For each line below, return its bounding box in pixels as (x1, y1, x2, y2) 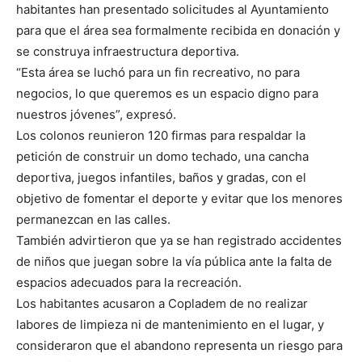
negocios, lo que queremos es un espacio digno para (16, 86, 318, 102)
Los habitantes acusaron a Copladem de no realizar (16, 296, 308, 312)
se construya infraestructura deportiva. (16, 44, 239, 60)
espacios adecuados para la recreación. (16, 275, 242, 291)
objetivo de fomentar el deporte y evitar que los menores (16, 191, 343, 207)
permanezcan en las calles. (16, 212, 170, 228)
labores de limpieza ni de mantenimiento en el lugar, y (16, 317, 324, 333)
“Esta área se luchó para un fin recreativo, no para (16, 65, 300, 81)
